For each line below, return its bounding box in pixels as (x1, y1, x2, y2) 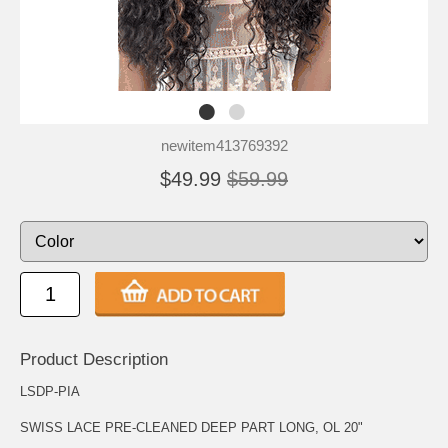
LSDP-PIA (20, 384, 80, 400)
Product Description (20, 350, 168, 370)
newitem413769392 (160, 137, 288, 154)
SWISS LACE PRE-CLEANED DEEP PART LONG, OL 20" (20, 420, 363, 436)
